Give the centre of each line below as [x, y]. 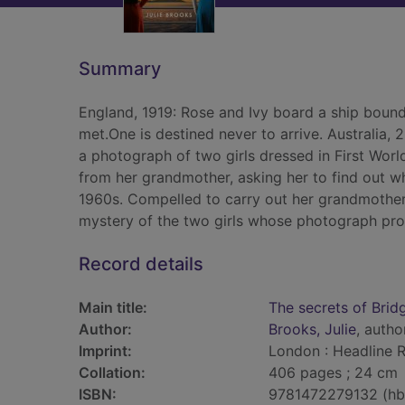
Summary [120, 69]
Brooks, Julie [312, 329]
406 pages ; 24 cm [333, 372]
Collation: [112, 372]
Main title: [113, 307]
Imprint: [105, 351]
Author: [105, 329]
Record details [141, 264]
